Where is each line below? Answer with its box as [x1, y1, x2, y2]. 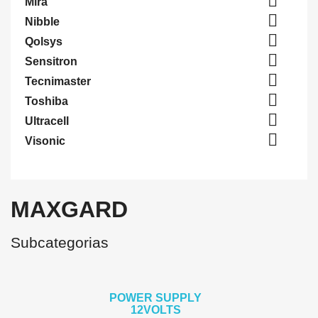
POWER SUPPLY [109, 292, 202, 304]
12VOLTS [130, 304, 181, 316]
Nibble [25, 16, 60, 28]
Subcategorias [11, 234, 109, 251]
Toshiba [25, 95, 68, 107]
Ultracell [25, 115, 69, 127]
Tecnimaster [25, 75, 91, 87]
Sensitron [25, 55, 77, 67]
